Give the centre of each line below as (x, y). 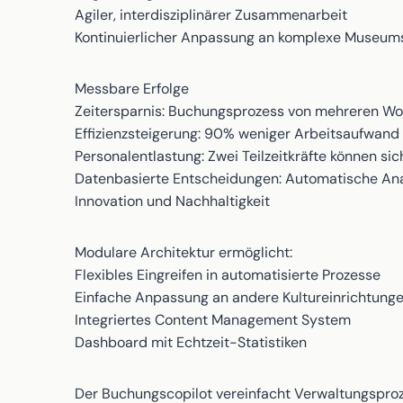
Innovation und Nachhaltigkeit (172, 201)
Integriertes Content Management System (213, 320)
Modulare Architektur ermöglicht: (184, 252)
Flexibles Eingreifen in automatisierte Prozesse (228, 275)
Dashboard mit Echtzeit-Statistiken (191, 342)
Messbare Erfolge (132, 89)
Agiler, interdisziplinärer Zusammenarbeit (211, 15)
